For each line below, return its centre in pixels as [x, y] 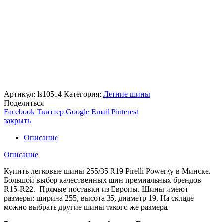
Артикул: [21, 94]
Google [78, 112]
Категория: [83, 94]
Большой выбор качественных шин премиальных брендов [103, 180]
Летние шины [127, 94]
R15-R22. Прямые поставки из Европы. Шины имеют [96, 189]
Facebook [19, 112]
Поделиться [24, 103]
